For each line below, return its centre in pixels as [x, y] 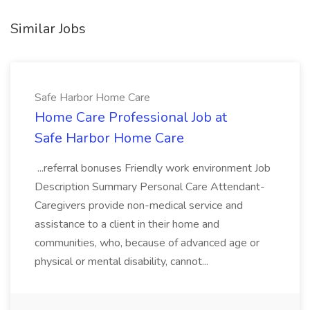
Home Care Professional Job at [131, 117]
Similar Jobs [48, 29]
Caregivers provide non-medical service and [139, 206]
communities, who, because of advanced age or [147, 243]
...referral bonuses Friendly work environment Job [153, 168]
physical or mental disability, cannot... [123, 262]
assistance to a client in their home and [127, 224]
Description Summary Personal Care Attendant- [150, 187]
